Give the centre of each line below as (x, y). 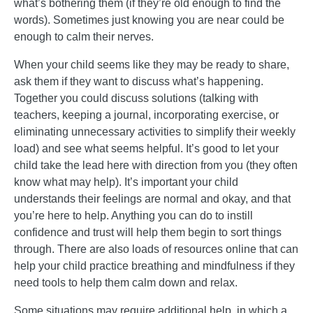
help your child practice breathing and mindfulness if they (154, 265)
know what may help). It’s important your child (126, 182)
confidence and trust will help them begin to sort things (148, 232)
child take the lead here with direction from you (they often (156, 165)
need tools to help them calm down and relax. (126, 282)
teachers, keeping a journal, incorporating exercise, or (146, 115)
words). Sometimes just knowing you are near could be (149, 20)
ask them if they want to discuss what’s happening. (139, 81)
